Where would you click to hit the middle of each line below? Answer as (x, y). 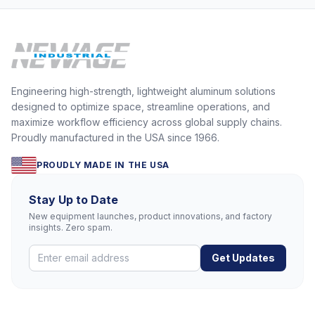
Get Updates (243, 258)
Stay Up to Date (73, 200)
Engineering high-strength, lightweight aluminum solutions (143, 91)
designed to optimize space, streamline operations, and (141, 107)
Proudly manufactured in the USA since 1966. (115, 138)
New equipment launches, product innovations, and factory (150, 217)
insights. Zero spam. (71, 228)
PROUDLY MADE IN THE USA (103, 165)
